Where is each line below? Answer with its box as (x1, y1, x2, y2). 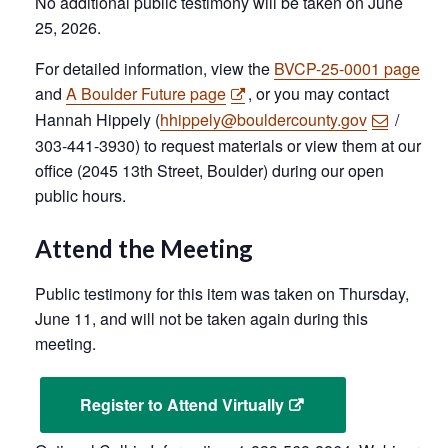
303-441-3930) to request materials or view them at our (35, 133, 421, 157)
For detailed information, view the (35, 56, 274, 80)
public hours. (35, 183, 126, 207)
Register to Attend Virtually (80, 392, 284, 416)
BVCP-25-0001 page (274, 56, 420, 80)
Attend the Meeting (35, 233, 253, 263)
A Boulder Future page (66, 81, 226, 105)
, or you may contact (248, 81, 389, 105)
